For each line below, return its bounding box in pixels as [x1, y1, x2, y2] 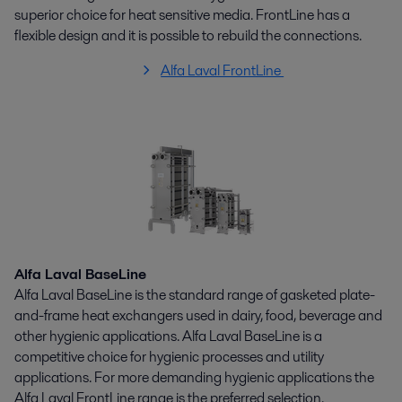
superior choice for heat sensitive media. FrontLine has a [14, 4, 350, 25]
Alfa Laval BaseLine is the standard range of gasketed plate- [14, 284, 375, 305]
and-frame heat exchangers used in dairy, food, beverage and [14, 304, 382, 326]
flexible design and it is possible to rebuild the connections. [14, 24, 362, 46]
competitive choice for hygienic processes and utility [14, 345, 324, 367]
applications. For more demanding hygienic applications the [14, 366, 374, 388]
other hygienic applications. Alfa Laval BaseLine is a [14, 325, 322, 346]
